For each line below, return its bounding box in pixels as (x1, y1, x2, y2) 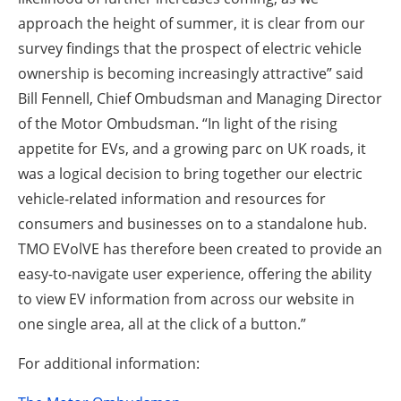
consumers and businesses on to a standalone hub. (18, 214, 367, 235)
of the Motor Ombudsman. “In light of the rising (18, 114, 337, 134)
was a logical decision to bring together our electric (18, 164, 363, 184)
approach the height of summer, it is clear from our (18, 13, 365, 34)
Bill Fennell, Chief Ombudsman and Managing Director (18, 89, 382, 109)
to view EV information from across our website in (18, 289, 354, 310)
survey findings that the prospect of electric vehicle (18, 38, 362, 59)
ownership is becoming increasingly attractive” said (18, 64, 363, 84)
